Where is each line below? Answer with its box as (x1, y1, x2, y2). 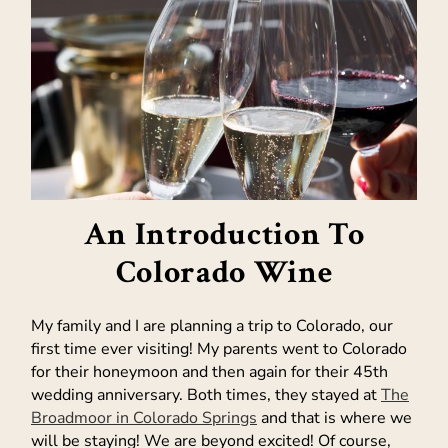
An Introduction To (83, 214, 365, 256)
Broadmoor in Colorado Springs (31, 406, 257, 429)
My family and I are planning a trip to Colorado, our (31, 314, 393, 337)
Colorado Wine (115, 252, 333, 294)
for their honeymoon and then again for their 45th (31, 360, 388, 383)
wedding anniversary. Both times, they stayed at (31, 383, 381, 406)
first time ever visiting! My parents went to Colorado (31, 337, 407, 360)
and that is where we (257, 406, 412, 429)
